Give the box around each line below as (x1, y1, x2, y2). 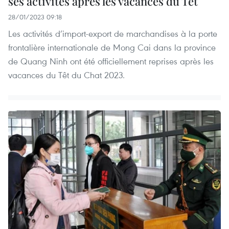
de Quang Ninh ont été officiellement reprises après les (8, 55, 214, 67)
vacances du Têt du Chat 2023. (8, 68, 125, 81)
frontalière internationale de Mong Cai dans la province (8, 41, 216, 53)
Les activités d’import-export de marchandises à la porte (8, 27, 217, 39)
